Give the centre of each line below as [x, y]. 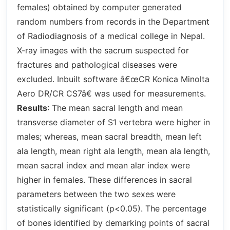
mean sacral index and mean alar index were [103, 165]
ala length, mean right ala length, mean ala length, [113, 151]
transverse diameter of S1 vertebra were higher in [113, 122]
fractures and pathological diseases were [97, 64]
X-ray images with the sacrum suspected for [103, 50]
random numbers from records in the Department [113, 21]
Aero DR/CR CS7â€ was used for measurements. [111, 93]
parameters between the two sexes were [96, 194]
